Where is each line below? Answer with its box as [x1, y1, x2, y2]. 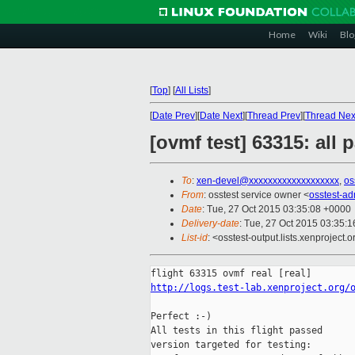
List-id [181, 232, 208, 244]
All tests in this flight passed [151, 325, 323, 337]
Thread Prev [247, 110, 300, 121]
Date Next [200, 110, 242, 121]
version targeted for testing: [151, 339, 311, 351]
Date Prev [152, 110, 195, 121]
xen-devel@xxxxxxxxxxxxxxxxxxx [197, 175, 339, 187]
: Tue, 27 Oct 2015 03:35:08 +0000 [202, 204, 351, 216]
